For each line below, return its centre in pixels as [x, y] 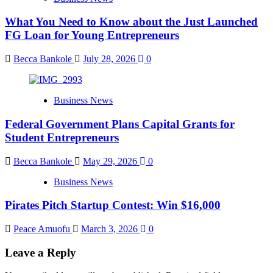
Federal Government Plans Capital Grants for [120, 124]
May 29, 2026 [111, 161]
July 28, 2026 [110, 59]
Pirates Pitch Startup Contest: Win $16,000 [113, 205]
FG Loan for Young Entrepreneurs [92, 35]
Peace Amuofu [43, 229]
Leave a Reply [41, 252]
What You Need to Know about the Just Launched [131, 22]
